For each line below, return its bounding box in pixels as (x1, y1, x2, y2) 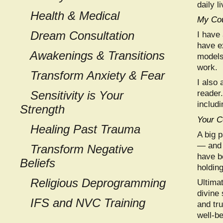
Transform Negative (20, 142, 133, 156)
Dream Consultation (20, 28, 134, 42)
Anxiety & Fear (84, 68, 165, 82)
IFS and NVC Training (20, 196, 145, 210)
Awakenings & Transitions (20, 48, 165, 62)
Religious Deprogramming (20, 176, 166, 190)
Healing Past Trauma (20, 122, 140, 136)
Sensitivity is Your (20, 88, 123, 102)
